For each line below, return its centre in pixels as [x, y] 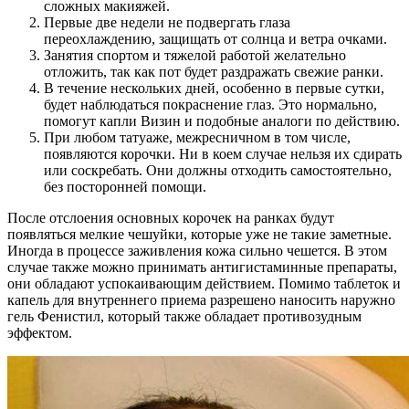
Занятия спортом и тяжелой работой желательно [195, 55]
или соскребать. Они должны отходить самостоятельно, [218, 170]
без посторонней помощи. [125, 186]
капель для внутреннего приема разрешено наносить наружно [201, 299]
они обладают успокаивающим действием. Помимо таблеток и [204, 283]
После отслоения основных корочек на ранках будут [171, 217]
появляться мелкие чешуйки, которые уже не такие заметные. [199, 234]
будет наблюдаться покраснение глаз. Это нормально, [210, 104]
